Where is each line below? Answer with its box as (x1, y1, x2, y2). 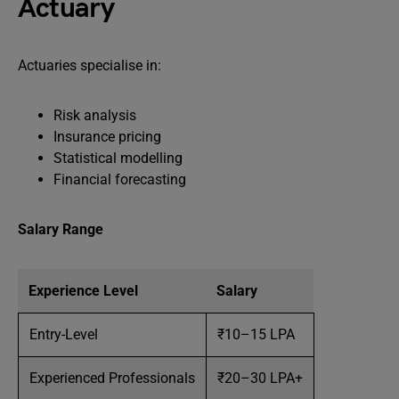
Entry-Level (29, 326, 98, 343)
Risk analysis (53, 107, 136, 124)
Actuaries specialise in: (18, 57, 161, 74)
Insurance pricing (53, 128, 161, 145)
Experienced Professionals (29, 370, 195, 387)
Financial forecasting (53, 171, 186, 188)
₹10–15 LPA (217, 326, 295, 343)
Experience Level (28, 282, 138, 299)
